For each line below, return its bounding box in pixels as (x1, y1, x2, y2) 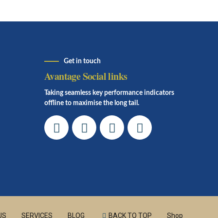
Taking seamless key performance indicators (44, 89, 174, 96)
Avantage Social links (44, 69, 127, 83)
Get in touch (64, 58, 101, 65)
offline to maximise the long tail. (44, 99, 139, 107)
